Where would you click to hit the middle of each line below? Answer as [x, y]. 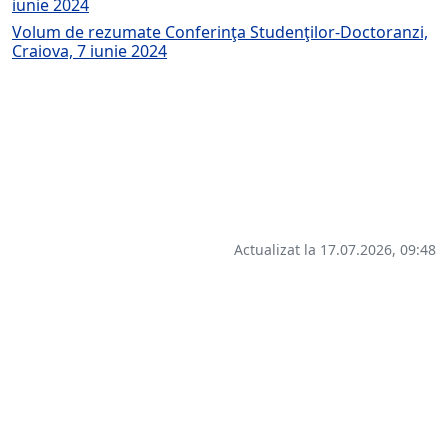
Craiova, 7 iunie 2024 [89, 51]
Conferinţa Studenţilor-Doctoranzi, [296, 32]
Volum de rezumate [88, 32]
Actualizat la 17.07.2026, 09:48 [335, 250]
